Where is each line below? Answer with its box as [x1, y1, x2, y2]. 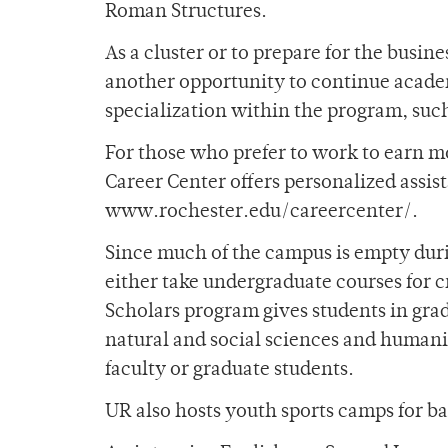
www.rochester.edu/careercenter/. [105, 203, 418, 223]
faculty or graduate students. [105, 361, 354, 381]
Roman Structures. [105, 3, 267, 23]
